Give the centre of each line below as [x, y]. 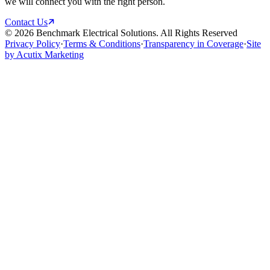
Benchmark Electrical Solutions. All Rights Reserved [136, 33]
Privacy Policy [33, 44]
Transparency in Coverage [193, 44]
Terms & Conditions [102, 44]
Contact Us [26, 22]
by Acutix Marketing [44, 55]
